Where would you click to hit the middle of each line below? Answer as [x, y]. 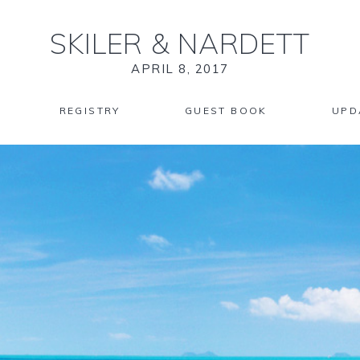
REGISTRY [90, 110]
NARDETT [240, 43]
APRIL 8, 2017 [180, 69]
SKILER [100, 43]
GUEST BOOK [226, 110]
